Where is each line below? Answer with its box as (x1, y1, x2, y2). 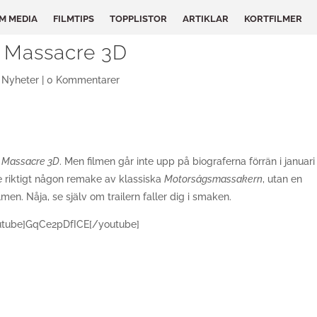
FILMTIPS (53, 13, 94, 24)
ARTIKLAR (183, 13, 229, 24)
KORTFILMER (244, 13, 302, 24)
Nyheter (1, 74, 40, 86)
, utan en (263, 173, 303, 185)
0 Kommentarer (47, 74, 120, 86)
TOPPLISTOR (110, 13, 167, 24)
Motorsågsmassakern (164, 173, 263, 185)
